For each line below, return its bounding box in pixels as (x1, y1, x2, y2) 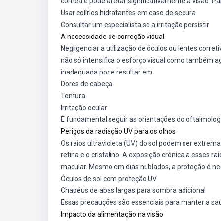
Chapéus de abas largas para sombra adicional (61, 186, 206, 194)
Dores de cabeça (61, 80, 112, 88)
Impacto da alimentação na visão (61, 210, 163, 218)
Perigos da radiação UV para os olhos (61, 127, 176, 135)
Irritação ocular (61, 104, 107, 111)
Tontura (61, 92, 85, 100)
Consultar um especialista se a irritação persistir (61, 21, 209, 29)
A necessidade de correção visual (61, 33, 164, 40)
